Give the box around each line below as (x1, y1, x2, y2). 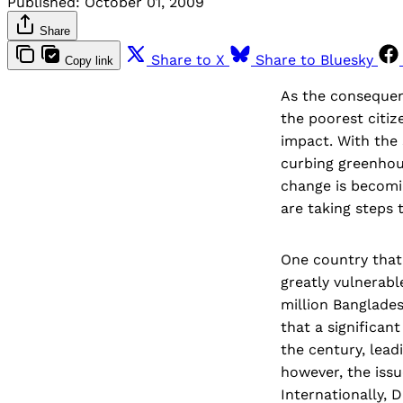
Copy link (65, 53, 113, 67)
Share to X (151, 50, 225, 68)
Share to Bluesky (255, 50, 373, 68)
